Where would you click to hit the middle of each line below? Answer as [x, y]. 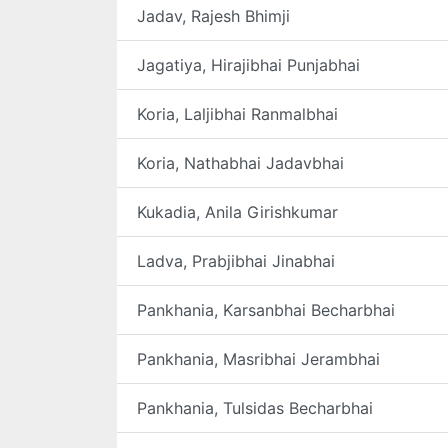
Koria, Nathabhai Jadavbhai [240, 163]
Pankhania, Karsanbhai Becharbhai [266, 310]
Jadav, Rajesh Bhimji [213, 16]
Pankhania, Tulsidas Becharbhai [255, 408]
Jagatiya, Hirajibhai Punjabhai [248, 65]
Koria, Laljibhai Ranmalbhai [237, 114]
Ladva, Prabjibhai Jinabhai [236, 261]
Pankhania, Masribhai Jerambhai [258, 359]
